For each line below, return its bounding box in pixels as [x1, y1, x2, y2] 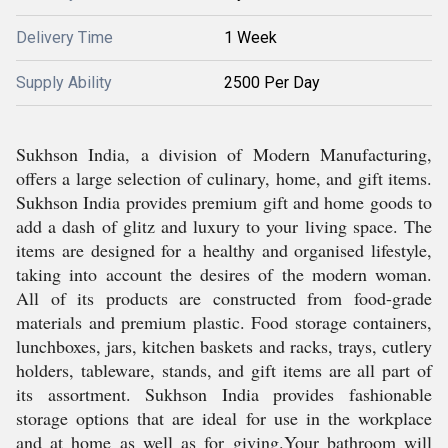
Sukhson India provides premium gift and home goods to [16, 190, 432, 214]
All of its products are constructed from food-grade [16, 286, 432, 310]
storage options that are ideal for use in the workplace [16, 406, 432, 430]
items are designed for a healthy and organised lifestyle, [16, 238, 432, 262]
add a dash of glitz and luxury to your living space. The [16, 214, 432, 238]
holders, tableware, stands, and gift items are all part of [16, 358, 432, 382]
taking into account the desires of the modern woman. [16, 262, 432, 286]
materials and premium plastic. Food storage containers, [16, 310, 432, 334]
